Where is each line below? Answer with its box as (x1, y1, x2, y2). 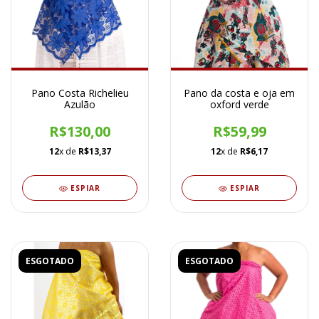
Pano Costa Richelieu (31, 86, 129, 100)
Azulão (64, 98, 95, 112)
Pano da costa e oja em (184, 86, 295, 100)
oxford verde (209, 98, 269, 112)
